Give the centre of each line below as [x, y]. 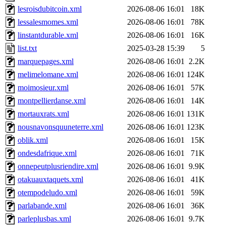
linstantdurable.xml [48, 35]
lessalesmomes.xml [48, 22]
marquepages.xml [46, 61]
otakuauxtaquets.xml [50, 179]
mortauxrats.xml [43, 114]
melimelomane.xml [48, 74]
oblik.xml [33, 140]
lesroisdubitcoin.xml [50, 9]
